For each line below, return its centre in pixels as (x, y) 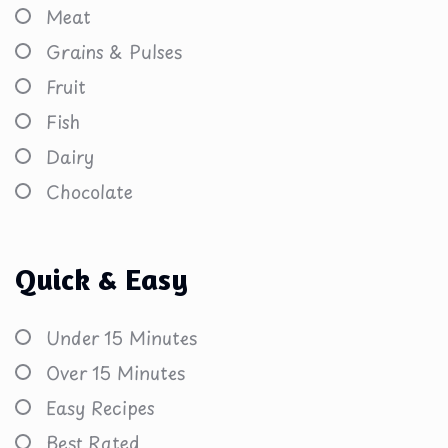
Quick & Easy (101, 278)
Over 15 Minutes (115, 372)
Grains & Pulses (114, 51)
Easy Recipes (100, 407)
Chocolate (89, 191)
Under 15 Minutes (121, 337)
